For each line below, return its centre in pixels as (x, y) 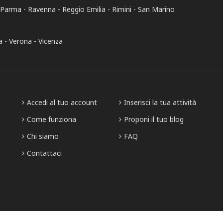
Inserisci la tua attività (160, 102)
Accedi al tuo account (62, 102)
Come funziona (52, 119)
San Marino (156, 9)
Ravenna (42, 9)
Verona (20, 41)
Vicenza (51, 41)
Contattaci (44, 153)
